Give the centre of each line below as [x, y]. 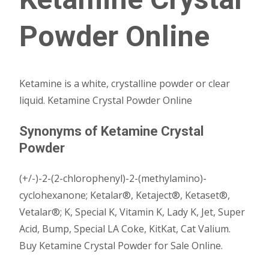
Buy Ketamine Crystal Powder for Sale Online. [121, 246]
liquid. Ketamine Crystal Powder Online [106, 100]
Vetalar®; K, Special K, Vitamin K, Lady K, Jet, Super [132, 212]
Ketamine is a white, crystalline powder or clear [125, 83]
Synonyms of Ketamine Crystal [111, 131]
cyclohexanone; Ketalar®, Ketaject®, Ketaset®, [125, 195]
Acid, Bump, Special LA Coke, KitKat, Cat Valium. [125, 229]
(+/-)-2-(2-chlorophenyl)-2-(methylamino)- [113, 178]
